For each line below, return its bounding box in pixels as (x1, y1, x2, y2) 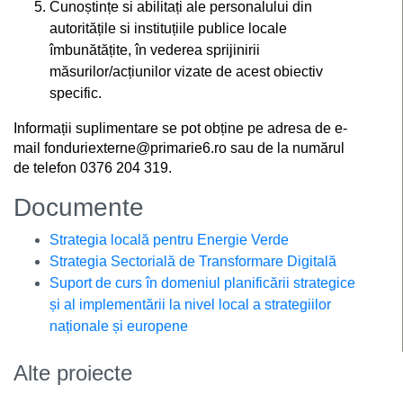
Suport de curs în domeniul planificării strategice (49, 275, 355, 291)
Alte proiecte (13, 361, 132, 385)
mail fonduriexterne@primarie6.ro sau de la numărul (13, 140, 345, 156)
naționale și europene (49, 318, 188, 334)
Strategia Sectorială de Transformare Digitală (49, 254, 336, 269)
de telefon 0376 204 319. (13, 160, 172, 175)
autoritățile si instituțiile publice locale (49, 21, 287, 36)
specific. (49, 85, 102, 101)
